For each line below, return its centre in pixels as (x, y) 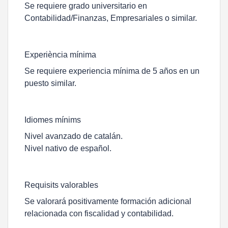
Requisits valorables (61, 185)
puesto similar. (50, 83)
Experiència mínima (60, 55)
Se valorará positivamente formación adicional (108, 201)
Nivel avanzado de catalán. (74, 136)
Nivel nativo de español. (68, 148)
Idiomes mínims (53, 120)
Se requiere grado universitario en (86, 6)
